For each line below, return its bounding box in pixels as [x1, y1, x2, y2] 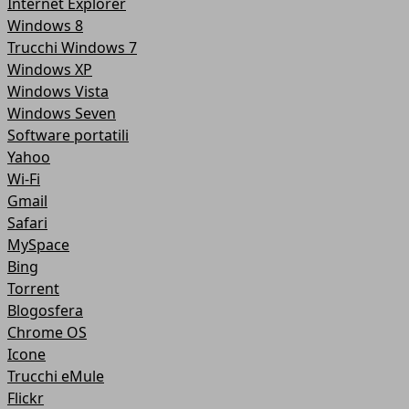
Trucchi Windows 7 [7, 37, 137, 58]
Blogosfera [7, 300, 83, 320]
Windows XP [7, 59, 92, 79]
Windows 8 [7, 16, 83, 36]
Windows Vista [7, 81, 109, 101]
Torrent [7, 278, 59, 299]
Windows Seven [7, 103, 116, 123]
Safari [7, 213, 47, 233]
